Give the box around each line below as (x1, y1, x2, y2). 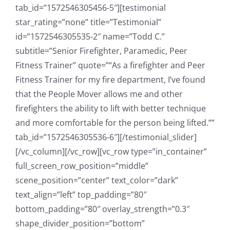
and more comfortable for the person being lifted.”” (15, 117, 215, 129)
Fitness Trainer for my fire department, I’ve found (15, 74, 205, 86)
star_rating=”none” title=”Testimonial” (15, 16, 161, 28)
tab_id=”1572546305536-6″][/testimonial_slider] (15, 131, 197, 143)
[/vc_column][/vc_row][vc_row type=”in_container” (15, 146, 207, 158)
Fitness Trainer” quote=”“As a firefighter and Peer (15, 60, 205, 71)
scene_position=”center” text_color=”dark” (15, 175, 178, 186)
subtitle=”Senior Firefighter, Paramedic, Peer (15, 45, 187, 57)
